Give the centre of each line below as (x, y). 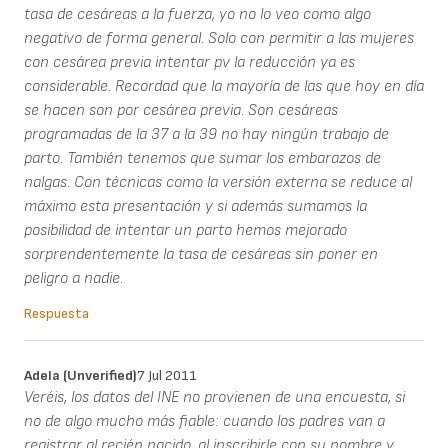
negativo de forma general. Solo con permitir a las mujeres (219, 39)
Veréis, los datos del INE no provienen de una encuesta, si (214, 398)
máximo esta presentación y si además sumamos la (195, 207)
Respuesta (56, 314)
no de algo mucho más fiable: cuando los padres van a (204, 422)
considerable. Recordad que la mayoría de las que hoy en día (224, 87)
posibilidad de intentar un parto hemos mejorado (185, 231)
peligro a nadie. (73, 279)
